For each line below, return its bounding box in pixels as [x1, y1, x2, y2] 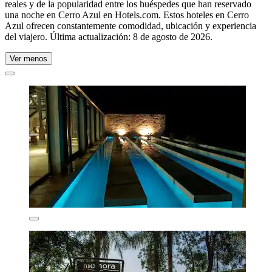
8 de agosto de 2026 [133, 31, 210, 42]
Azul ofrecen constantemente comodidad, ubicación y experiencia [5, 20, 256, 31]
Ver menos [10, 53, 47, 63]
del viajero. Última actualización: [5, 31, 133, 42]
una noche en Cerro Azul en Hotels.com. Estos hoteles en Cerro [5, 9, 249, 20]
